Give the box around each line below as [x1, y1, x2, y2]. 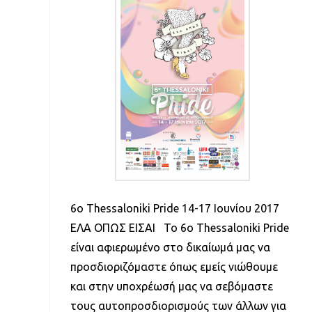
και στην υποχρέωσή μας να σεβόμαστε [70, 280, 273, 293]
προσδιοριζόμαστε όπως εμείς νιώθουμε [70, 260, 278, 274]
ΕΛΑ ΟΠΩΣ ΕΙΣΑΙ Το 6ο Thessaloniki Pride [70, 221, 289, 235]
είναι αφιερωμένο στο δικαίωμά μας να [70, 241, 270, 254]
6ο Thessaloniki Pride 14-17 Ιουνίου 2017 [70, 202, 279, 215]
